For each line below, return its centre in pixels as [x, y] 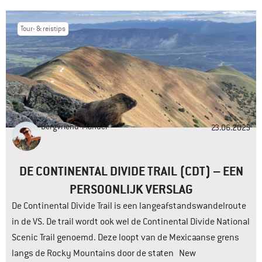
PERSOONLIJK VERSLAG [131, 189]
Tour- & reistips [43, 29]
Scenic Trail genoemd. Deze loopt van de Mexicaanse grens [125, 238]
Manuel [94, 127]
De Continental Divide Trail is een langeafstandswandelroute [129, 206]
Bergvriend [60, 127]
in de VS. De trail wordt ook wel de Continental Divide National [131, 222]
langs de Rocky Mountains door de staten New [104, 254]
